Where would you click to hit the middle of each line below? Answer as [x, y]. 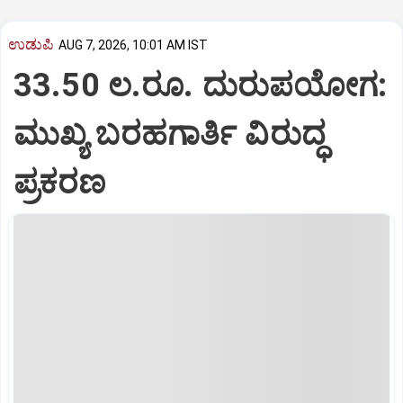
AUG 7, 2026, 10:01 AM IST [133, 45]
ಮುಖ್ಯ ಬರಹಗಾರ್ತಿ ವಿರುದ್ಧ [170, 134]
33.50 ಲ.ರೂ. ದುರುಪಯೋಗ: [201, 85]
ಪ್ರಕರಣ [60, 182]
